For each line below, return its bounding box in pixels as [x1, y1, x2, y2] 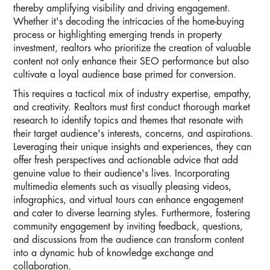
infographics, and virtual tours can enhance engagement [13, 195, 243, 206]
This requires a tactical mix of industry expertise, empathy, [13, 89, 251, 99]
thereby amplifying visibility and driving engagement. [13, 4, 230, 14]
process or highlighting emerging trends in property [13, 30, 222, 40]
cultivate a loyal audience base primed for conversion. [13, 70, 236, 80]
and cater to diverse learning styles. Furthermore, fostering [13, 209, 250, 219]
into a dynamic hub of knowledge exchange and [13, 248, 213, 259]
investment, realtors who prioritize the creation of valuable [13, 43, 251, 54]
